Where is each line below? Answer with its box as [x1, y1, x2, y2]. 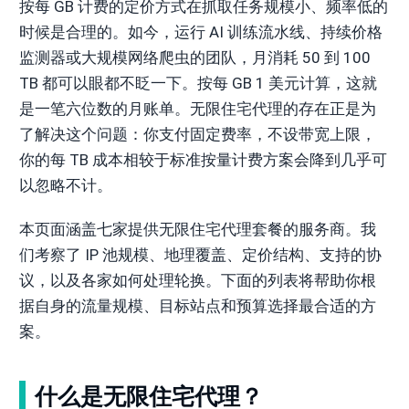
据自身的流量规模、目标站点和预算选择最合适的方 [18, 297, 376, 316]
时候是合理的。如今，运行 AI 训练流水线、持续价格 [18, 23, 383, 42]
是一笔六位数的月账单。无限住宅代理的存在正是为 [18, 100, 376, 119]
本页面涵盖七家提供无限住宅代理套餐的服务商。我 [18, 220, 376, 239]
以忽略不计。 [18, 176, 112, 195]
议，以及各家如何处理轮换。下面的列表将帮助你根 [18, 271, 376, 290]
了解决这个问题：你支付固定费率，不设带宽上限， [18, 125, 376, 144]
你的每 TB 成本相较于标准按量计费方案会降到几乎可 [18, 151, 387, 170]
